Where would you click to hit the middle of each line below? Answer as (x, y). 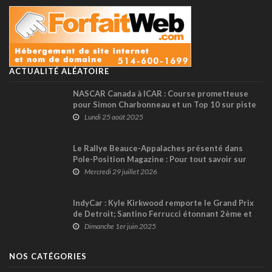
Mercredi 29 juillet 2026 (121, 171)
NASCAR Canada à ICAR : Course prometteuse (161, 93)
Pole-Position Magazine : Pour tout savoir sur (160, 159)
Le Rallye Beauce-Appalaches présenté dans (158, 148)
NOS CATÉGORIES (48, 256)
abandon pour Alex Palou (120, 224)
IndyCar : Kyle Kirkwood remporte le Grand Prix (163, 202)
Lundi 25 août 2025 (114, 117)
